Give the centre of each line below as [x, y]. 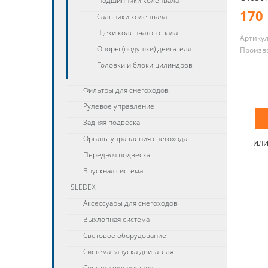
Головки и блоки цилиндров [145, 65]
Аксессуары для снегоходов [130, 203]
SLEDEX [83, 187]
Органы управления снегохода [135, 138]
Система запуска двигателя [128, 252]
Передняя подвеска [117, 155]
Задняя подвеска [112, 122]
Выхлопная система [116, 219]
